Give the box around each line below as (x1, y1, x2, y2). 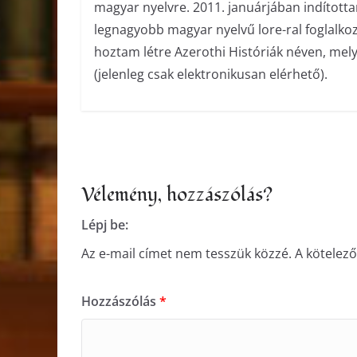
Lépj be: (81, 215, 128, 233)
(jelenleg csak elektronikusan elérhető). (93, 65, 328, 84)
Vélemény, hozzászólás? (81, 181, 273, 208)
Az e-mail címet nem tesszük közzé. (81, 244, 292, 262)
